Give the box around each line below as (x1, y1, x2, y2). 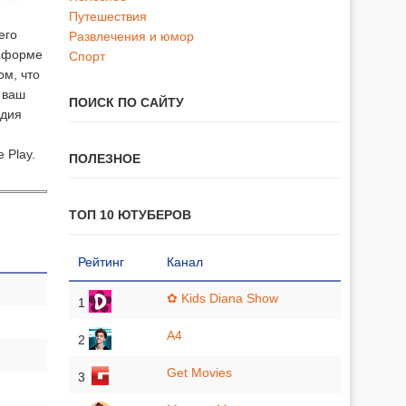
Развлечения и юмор (69, 29, 194, 43)
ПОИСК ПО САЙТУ (69, 95, 184, 110)
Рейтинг (78, 255, 124, 269)
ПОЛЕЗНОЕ (69, 151, 140, 166)
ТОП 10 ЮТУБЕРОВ (69, 208, 191, 222)
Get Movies (167, 365, 232, 380)
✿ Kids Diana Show (167, 291, 278, 305)
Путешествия (69, 9, 147, 24)
